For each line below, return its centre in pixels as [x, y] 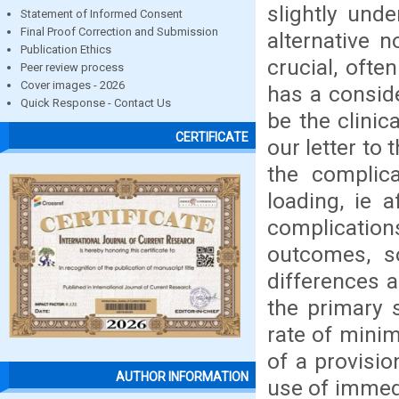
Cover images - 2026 [73, 85]
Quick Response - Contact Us [96, 103]
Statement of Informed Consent [102, 14]
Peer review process [72, 67]
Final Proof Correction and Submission [119, 32]
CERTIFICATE [212, 138]
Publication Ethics [66, 49]
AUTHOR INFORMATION [182, 377]
